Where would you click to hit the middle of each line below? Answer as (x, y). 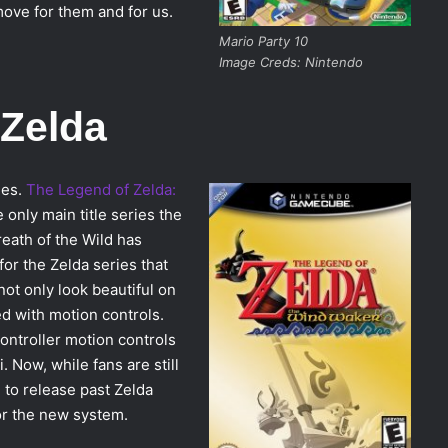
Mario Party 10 (313, 40)
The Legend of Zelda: (101, 189)
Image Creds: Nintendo (290, 61)
